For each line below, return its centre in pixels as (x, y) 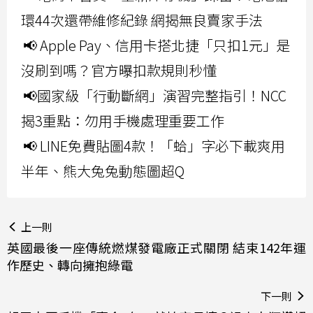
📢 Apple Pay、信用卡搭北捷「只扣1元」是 (157, 45)
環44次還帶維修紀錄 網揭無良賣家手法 (142, 20)
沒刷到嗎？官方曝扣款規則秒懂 (119, 70)
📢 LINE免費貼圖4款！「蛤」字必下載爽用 (154, 145)
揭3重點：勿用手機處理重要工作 (123, 120)
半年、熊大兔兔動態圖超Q (103, 170)
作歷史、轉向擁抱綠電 (70, 264)
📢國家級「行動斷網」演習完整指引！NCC (155, 95)
